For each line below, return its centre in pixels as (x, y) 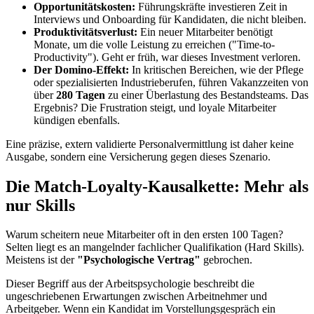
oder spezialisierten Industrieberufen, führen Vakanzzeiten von (171, 82)
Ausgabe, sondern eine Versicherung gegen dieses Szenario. (138, 156)
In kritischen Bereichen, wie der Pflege (216, 69)
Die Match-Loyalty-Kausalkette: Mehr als (157, 186)
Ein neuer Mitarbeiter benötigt (205, 32)
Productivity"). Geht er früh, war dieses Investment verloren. (167, 57)
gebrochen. (226, 260)
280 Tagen (81, 95)
